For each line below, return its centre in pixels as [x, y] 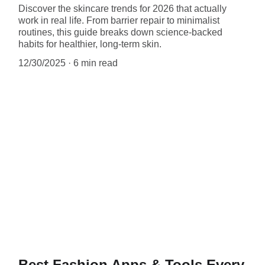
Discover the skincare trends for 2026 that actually [122, 8]
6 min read [95, 63]
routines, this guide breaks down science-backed [120, 32]
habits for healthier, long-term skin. [90, 44]
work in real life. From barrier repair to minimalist [119, 20]
